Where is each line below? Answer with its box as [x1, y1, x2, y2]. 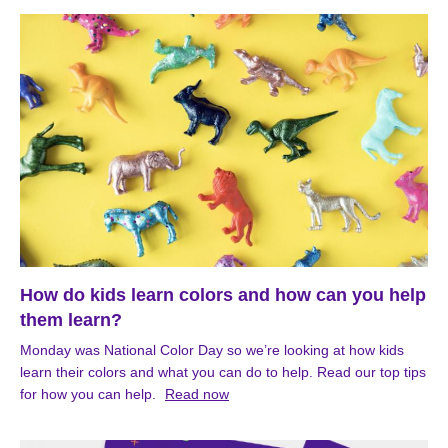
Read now [165, 386, 229, 403]
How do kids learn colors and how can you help [20, 285, 426, 306]
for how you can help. [20, 386, 156, 403]
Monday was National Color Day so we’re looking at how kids [20, 342, 404, 359]
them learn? [20, 310, 122, 331]
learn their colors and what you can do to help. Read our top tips [20, 364, 426, 381]
